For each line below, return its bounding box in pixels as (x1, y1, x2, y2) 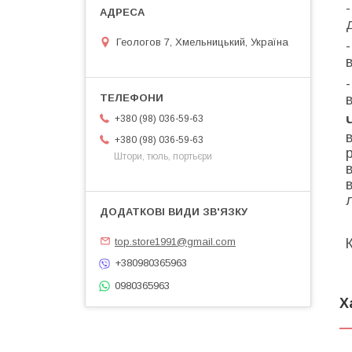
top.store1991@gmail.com (115, 235, 236, 247)
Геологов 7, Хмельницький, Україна (116, 35, 288, 48)
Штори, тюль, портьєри (114, 150, 212, 162)
